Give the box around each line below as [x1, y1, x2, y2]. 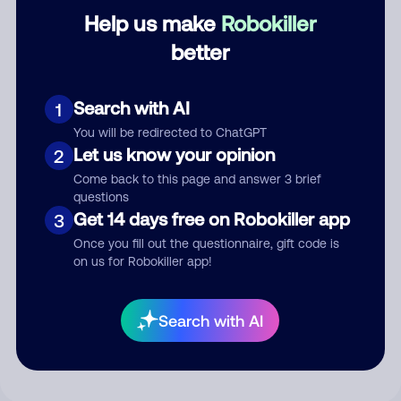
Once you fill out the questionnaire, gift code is [73, 236, 339, 251]
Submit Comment [144, 273, 257, 290]
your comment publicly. [134, 343, 267, 357]
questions [73, 190, 129, 204]
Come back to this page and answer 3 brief [73, 172, 321, 186]
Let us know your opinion [73, 143, 275, 165]
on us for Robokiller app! [73, 254, 212, 269]
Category [18, 10, 77, 26]
